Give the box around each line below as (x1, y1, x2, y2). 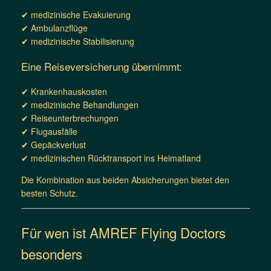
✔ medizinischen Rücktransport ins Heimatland (21, 151, 201, 164)
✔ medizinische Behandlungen (21, 98, 139, 111)
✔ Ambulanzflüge (21, 21, 88, 34)
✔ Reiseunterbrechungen (21, 111, 119, 124)
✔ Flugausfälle (21, 125, 77, 137)
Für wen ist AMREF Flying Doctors (21, 222, 226, 242)
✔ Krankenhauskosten (21, 85, 107, 97)
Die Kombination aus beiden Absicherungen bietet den (21, 173, 229, 186)
